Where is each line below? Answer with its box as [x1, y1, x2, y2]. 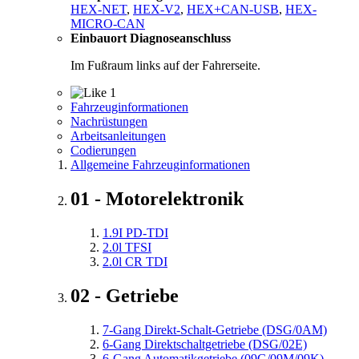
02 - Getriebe [71, 284, 179, 306]
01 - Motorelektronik [71, 188, 244, 209]
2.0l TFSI [103, 240, 151, 254]
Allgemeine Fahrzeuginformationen [71, 158, 250, 172]
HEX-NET [71, 2, 127, 17]
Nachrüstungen [71, 115, 147, 129]
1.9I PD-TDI [103, 225, 168, 240]
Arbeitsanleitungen [71, 129, 166, 143]
